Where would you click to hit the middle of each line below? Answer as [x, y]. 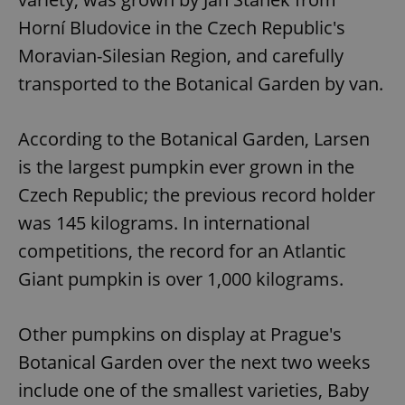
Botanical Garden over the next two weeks [194, 362]
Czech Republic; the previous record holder [197, 194]
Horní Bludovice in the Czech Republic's [182, 27]
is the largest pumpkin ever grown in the [186, 166]
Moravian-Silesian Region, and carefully [181, 55]
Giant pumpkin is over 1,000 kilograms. [181, 278]
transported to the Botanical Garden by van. [201, 83]
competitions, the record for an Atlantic [182, 250]
